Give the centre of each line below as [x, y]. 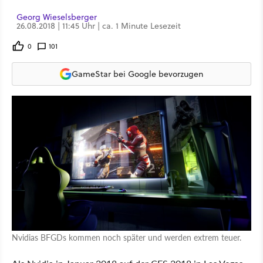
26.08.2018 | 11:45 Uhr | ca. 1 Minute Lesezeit [99, 26]
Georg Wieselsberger [57, 17]
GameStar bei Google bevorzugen [137, 74]
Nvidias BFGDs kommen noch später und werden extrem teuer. [127, 237]
